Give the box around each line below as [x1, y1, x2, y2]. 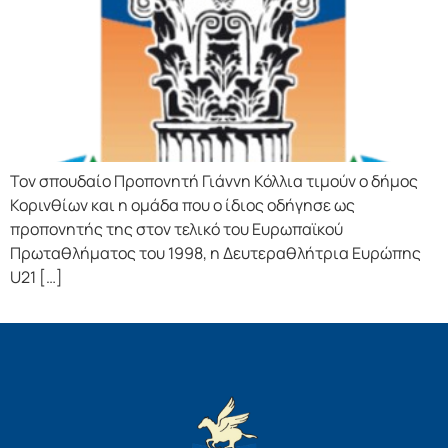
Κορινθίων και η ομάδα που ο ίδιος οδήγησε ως [10, 193, 355, 216]
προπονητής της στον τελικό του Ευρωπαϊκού [10, 217, 343, 240]
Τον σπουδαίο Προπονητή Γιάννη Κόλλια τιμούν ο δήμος [10, 169, 418, 192]
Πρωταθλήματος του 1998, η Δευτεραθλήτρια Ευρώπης [10, 241, 421, 264]
